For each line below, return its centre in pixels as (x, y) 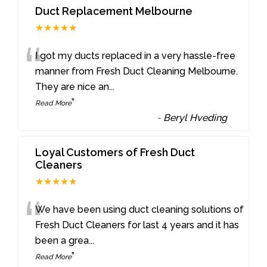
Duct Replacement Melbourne (114, 11)
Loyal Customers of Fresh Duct (115, 153)
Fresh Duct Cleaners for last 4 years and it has (137, 225)
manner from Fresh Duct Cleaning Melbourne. (137, 72)
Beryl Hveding (195, 118)
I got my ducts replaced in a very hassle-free (136, 56)
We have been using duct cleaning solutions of (140, 210)
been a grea (62, 241)
